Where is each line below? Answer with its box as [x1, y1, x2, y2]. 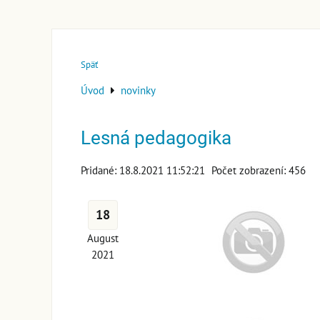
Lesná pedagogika [81, 126, 231, 149]
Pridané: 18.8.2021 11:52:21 [81, 162, 205, 177]
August [87, 230, 119, 245]
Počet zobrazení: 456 [211, 162, 306, 177]
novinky [121, 82, 156, 97]
